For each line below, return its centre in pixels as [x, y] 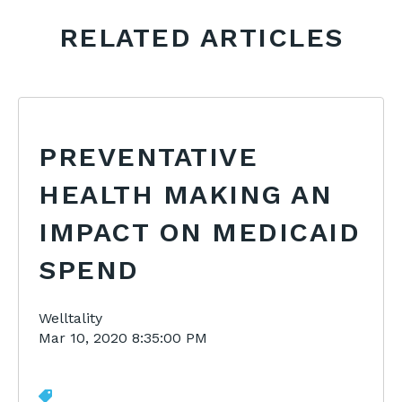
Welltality [71, 319]
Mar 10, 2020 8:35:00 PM [123, 338]
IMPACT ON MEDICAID [200, 232]
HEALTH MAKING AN [186, 195]
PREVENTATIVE [149, 157]
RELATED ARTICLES [201, 38]
